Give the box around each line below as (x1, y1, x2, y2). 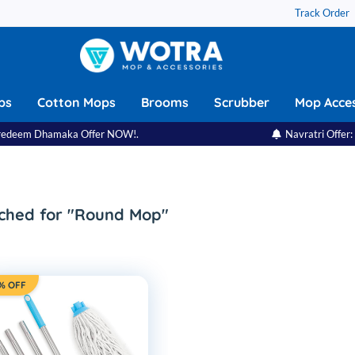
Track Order (295, 6, 349, 19)
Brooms (141, 94, 189, 111)
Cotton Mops (37, 94, 116, 111)
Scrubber (214, 94, 269, 111)
